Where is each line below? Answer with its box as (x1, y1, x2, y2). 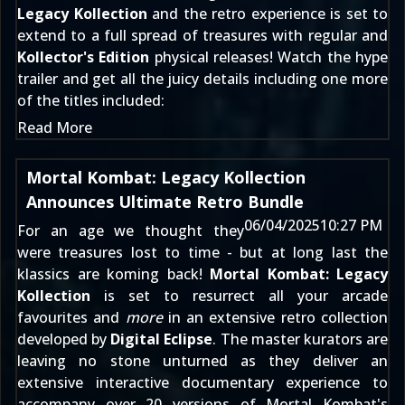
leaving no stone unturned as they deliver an (17, 351, 388, 371)
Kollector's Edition (17, 47, 150, 67)
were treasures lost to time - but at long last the (17, 242, 388, 262)
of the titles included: (17, 90, 165, 110)
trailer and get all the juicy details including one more (17, 69, 388, 89)
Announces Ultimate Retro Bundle (26, 191, 304, 212)
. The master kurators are (212, 329, 389, 349)
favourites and (17, 307, 126, 327)
